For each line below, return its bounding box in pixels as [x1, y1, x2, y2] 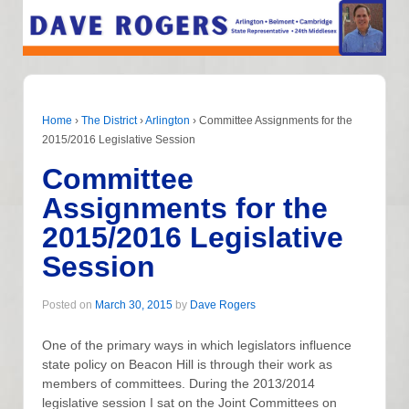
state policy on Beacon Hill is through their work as [42, 356, 332, 372]
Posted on [42, 299, 95, 312]
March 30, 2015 [95, 299, 173, 312]
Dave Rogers [190, 299, 256, 312]
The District [81, 114, 137, 128]
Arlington [145, 114, 190, 128]
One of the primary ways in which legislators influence [42, 337, 351, 352]
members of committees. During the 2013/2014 [42, 375, 315, 391]
